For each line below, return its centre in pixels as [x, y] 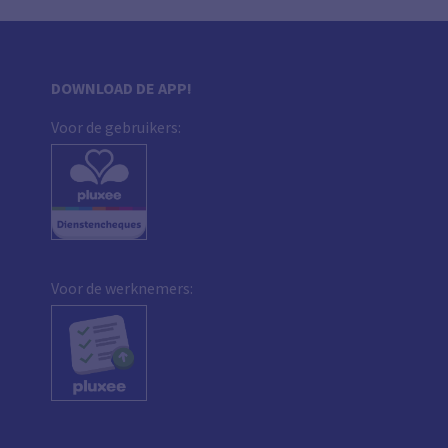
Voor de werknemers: [122, 287]
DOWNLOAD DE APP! [122, 88]
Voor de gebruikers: [116, 127]
